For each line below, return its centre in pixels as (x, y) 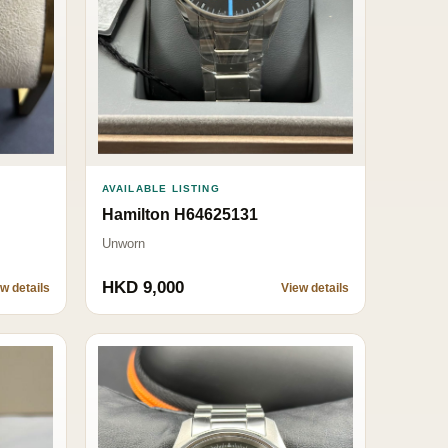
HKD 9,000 (142, 287)
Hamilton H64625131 (179, 214)
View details (315, 287)
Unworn (123, 243)
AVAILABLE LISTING (160, 188)
